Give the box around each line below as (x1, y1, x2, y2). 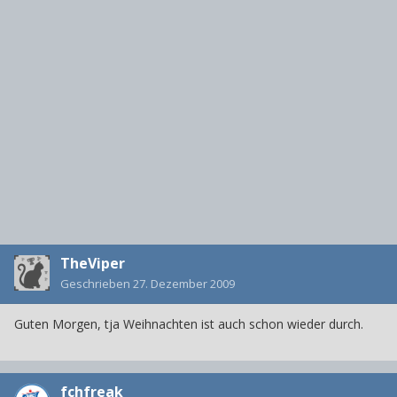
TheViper (60, 253, 125, 274)
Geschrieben (60, 276, 133, 292)
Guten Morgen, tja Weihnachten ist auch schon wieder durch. (14, 315, 363, 333)
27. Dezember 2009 (133, 276, 235, 292)
